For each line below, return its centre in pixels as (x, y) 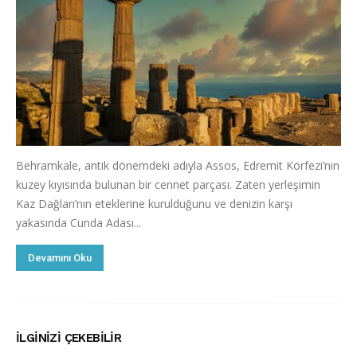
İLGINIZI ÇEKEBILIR (69, 338)
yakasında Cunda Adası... (78, 223)
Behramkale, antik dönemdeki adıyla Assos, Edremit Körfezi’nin (178, 165)
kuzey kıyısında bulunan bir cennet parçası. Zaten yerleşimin (168, 184)
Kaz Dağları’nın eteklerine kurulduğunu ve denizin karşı (154, 204)
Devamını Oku (60, 258)
